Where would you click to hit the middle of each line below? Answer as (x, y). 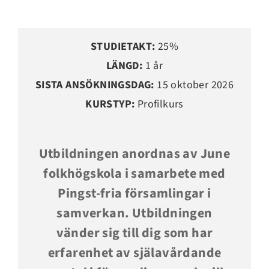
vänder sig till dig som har (134, 233)
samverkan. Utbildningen (134, 213)
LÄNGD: (124, 65)
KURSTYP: (110, 104)
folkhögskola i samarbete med (134, 173)
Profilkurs (159, 104)
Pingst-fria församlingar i (134, 193)
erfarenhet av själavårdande (134, 252)
